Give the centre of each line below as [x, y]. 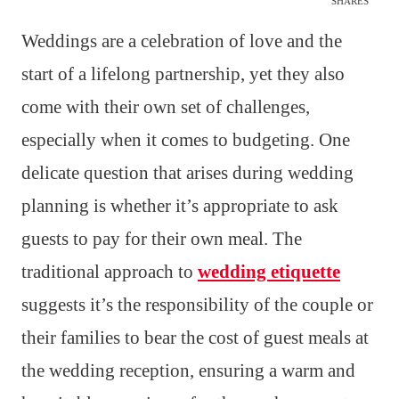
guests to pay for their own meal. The [162, 239]
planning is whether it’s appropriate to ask [180, 206]
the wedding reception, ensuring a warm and [188, 371]
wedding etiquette [269, 272]
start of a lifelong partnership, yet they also [183, 74]
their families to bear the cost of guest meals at [195, 338]
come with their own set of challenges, [166, 107]
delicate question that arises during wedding [187, 173]
